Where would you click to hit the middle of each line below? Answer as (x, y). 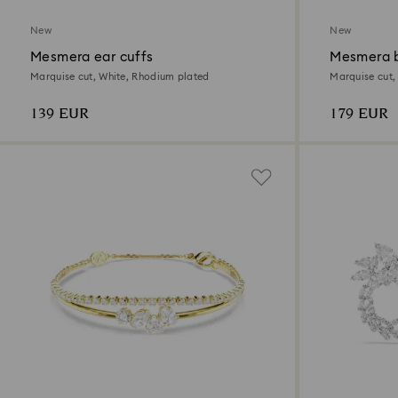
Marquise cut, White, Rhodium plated (120, 77)
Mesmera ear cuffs (92, 58)
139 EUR (60, 115)
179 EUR (359, 115)
